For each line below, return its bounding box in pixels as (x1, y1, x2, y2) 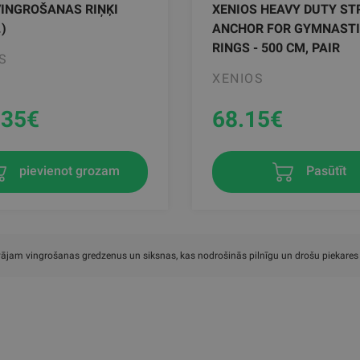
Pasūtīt (302, 163, 346, 179)
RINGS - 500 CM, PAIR (211, 40, 340, 55)
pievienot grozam (15, 163, 120, 179)
